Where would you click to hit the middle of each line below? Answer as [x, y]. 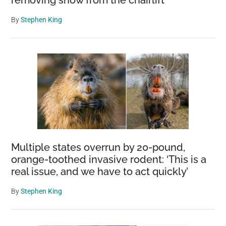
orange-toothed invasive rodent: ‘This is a [109, 160]
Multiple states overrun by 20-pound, [98, 148]
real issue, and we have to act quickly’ [100, 172]
